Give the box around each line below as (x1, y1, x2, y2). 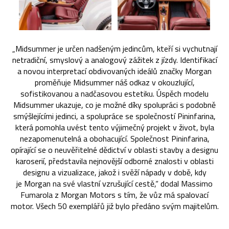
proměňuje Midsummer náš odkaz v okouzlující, (34, 76, 195, 89)
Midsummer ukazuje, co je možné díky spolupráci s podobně (13, 99, 216, 111)
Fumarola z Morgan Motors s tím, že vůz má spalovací (20, 189, 209, 201)
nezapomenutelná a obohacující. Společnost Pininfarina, (19, 132, 210, 145)
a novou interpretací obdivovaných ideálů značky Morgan (17, 65, 212, 78)
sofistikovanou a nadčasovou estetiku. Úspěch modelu (20, 87, 209, 100)
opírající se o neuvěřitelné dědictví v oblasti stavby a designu (11, 144, 218, 156)
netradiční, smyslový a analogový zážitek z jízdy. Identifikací (12, 54, 217, 66)
